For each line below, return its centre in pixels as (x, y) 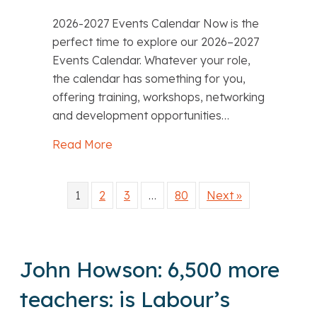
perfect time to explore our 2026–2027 (156, 42)
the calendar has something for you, (149, 79)
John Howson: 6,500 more (150, 270)
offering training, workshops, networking (158, 97)
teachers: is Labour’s (125, 300)
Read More (82, 145)
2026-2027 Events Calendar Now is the (156, 24)
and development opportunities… (141, 116)
